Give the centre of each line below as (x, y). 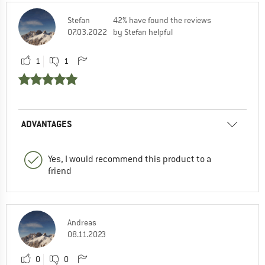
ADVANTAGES (47, 124)
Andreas (82, 222)
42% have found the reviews (162, 20)
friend (60, 171)
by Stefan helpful (143, 32)
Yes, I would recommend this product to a (130, 159)
